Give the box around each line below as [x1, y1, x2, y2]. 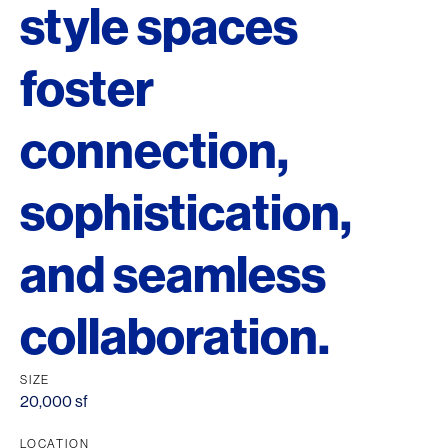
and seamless [20, 245, 326, 305]
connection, [20, 121, 289, 181]
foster [20, 59, 154, 119]
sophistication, [20, 183, 352, 243]
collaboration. [20, 307, 330, 367]
